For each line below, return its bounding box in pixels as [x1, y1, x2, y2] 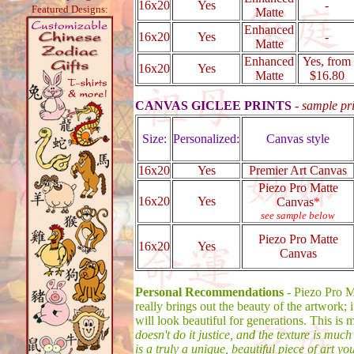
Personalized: [173, 132, 239, 145]
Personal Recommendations [135, 285, 284, 299]
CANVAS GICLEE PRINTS [135, 99, 292, 112]
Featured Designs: [31, 3, 108, 15]
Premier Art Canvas [249, 164, 347, 177]
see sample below [261, 209, 335, 221]
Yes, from [303, 55, 351, 68]
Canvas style [266, 132, 330, 145]
